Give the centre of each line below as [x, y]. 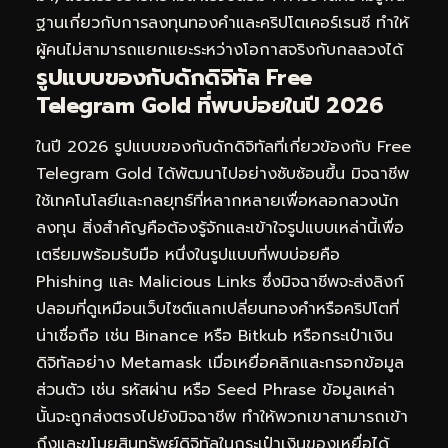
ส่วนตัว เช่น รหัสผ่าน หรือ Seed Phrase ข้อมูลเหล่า [215, 389]
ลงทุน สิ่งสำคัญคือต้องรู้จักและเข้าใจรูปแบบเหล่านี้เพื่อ [220, 227]
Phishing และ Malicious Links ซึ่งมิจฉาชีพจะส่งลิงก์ [220, 281]
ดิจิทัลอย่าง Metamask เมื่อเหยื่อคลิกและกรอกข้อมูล [220, 362]
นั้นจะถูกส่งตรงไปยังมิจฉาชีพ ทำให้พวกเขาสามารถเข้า [222, 416]
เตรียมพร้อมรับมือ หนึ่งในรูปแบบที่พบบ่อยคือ [188, 254]
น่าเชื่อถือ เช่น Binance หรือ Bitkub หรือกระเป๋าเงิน [214, 335]
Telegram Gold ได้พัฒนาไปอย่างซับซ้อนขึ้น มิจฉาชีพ [222, 173]
